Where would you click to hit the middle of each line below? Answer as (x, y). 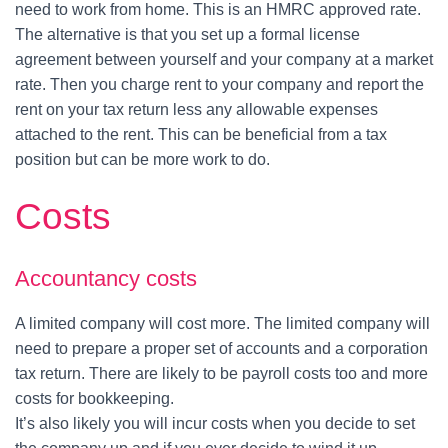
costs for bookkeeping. (94, 398)
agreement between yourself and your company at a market (224, 59)
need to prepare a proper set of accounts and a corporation (221, 348)
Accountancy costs (106, 278)
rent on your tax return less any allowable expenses (196, 109)
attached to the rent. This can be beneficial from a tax (201, 134)
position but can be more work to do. (142, 159)
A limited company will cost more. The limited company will (222, 323)
